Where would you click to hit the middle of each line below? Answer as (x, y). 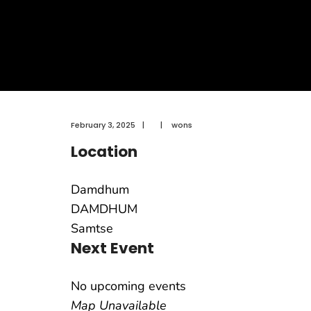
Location (104, 152)
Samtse (92, 228)
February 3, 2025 (103, 125)
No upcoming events (128, 286)
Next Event (112, 248)
